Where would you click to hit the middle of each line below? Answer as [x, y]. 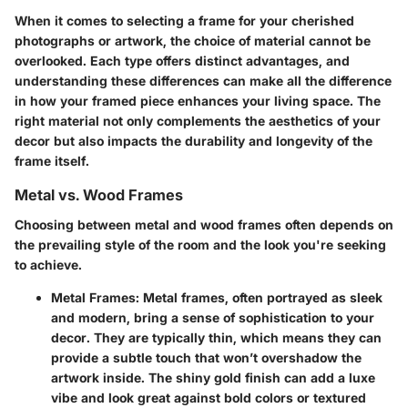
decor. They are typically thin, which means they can [216, 337]
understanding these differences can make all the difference [203, 81]
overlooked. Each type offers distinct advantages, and [182, 61]
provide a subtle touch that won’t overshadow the [206, 357]
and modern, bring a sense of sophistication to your [213, 317]
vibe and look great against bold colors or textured [209, 397]
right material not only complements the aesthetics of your [198, 121]
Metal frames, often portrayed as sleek [261, 297]
